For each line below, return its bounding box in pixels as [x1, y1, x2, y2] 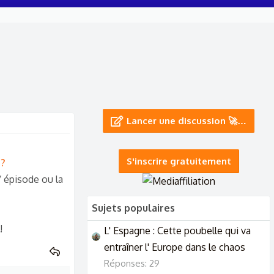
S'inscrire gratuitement [126, 155, 231, 167]
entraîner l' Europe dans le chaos [104, 241, 245, 254]
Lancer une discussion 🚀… [127, 115, 247, 127]
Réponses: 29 [104, 257, 160, 270]
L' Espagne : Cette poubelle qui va [104, 224, 251, 237]
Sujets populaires [92, 202, 175, 214]
